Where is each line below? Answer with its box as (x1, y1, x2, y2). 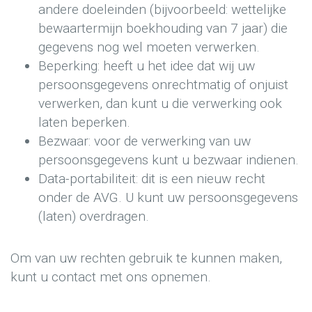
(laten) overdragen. (38, 208, 149, 224)
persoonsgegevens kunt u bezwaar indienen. (38, 151, 299, 168)
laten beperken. (38, 114, 130, 130)
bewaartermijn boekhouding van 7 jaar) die (38, 19, 288, 36)
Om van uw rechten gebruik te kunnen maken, (10, 250, 282, 267)
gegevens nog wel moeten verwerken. (38, 38, 260, 55)
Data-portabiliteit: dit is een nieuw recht (38, 170, 265, 187)
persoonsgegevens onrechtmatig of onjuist (38, 76, 288, 93)
